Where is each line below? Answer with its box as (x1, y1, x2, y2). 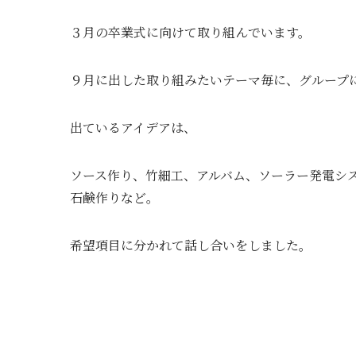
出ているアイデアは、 (70, 118, 196, 137)
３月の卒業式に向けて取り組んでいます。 (70, 23, 311, 42)
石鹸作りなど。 (70, 188, 159, 207)
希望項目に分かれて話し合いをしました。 (70, 236, 311, 255)
